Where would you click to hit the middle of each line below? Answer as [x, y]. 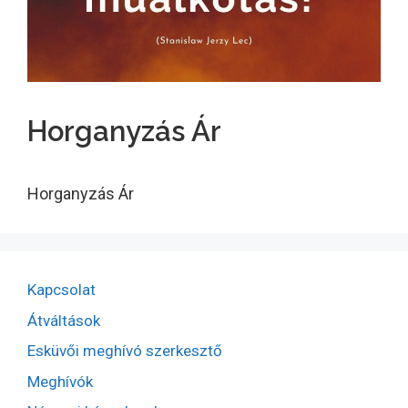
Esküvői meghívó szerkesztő [125, 351]
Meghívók [60, 381]
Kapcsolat [61, 290]
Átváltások [64, 320]
